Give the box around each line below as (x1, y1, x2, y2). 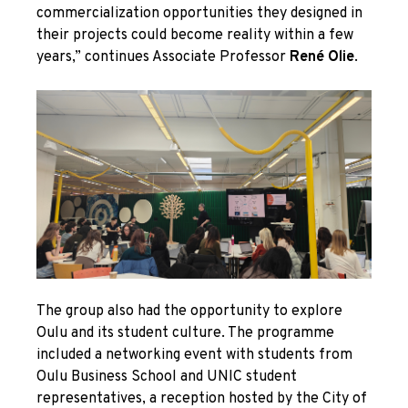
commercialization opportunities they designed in (36, 5, 362, 23)
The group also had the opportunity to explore (36, 301, 342, 321)
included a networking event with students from (36, 345, 352, 364)
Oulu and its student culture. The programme (36, 323, 334, 342)
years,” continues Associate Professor (36, 48, 290, 66)
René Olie (290, 48, 354, 66)
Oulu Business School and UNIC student (36, 367, 297, 386)
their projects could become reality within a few (36, 26, 353, 45)
